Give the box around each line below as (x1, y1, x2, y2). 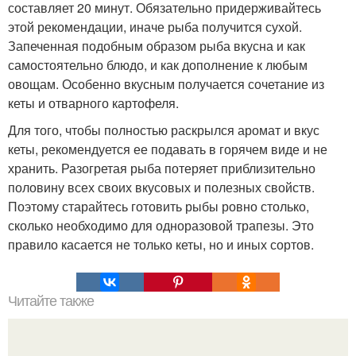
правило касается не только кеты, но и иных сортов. (8, 234, 314, 253)
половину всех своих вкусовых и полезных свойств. (8, 177, 315, 196)
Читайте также (8, 292, 94, 309)
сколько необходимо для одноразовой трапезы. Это (8, 215, 314, 234)
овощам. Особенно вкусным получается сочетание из (8, 74, 324, 93)
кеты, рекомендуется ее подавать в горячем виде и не (8, 139, 327, 158)
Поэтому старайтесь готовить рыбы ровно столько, (8, 196, 309, 215)
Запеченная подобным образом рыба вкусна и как (8, 36, 305, 55)
